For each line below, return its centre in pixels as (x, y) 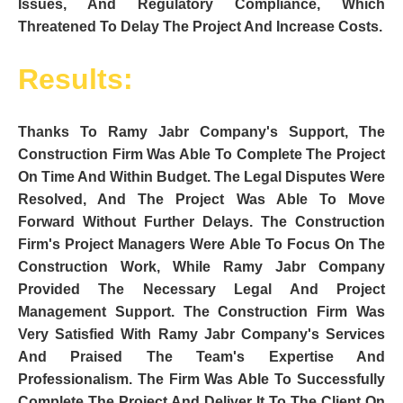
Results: (76, 80)
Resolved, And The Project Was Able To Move (201, 200)
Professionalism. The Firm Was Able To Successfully (201, 380)
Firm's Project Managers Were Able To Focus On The (201, 245)
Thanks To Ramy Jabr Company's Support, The (201, 132)
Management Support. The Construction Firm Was (201, 312)
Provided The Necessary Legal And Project (201, 290)
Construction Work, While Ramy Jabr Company (201, 267)
